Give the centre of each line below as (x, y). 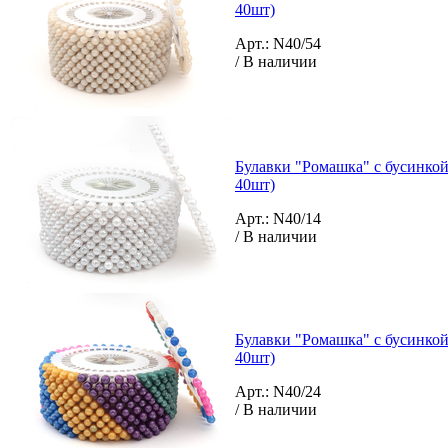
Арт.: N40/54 (278, 43)
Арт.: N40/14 (278, 218)
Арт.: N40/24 (278, 391)
